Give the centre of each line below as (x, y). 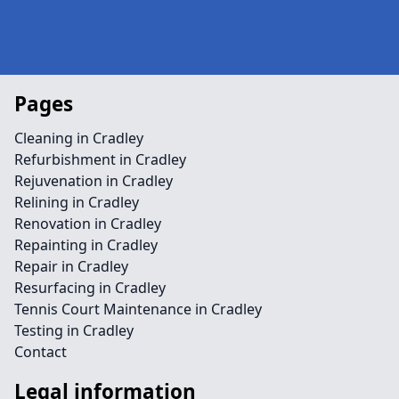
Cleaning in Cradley (79, 138)
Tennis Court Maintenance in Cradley (138, 309)
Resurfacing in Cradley (90, 288)
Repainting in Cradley (86, 245)
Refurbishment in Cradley (100, 159)
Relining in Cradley (77, 202)
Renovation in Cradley (88, 224)
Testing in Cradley (74, 330)
